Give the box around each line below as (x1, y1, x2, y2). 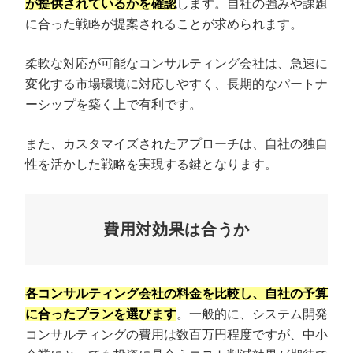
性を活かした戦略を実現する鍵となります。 (25, 158, 277, 172)
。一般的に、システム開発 (176, 307, 328, 321)
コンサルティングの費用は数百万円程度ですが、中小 (25, 328, 328, 342)
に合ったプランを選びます (25, 307, 176, 321)
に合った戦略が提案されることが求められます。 (25, 17, 303, 32)
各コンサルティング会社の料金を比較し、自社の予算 (25, 287, 328, 301)
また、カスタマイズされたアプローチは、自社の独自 (25, 137, 328, 151)
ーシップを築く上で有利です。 (25, 98, 202, 112)
